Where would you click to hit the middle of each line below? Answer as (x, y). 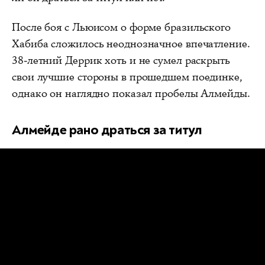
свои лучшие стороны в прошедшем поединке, (127, 77)
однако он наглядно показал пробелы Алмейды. (131, 94)
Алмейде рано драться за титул (107, 130)
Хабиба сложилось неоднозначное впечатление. (131, 44)
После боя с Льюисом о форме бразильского (121, 28)
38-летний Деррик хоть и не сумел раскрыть (121, 61)
